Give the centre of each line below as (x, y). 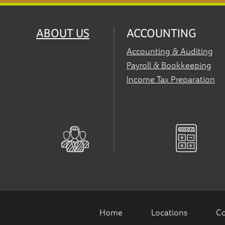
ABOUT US (63, 33)
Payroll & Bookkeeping (169, 65)
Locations (169, 212)
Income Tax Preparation (171, 79)
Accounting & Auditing (170, 51)
